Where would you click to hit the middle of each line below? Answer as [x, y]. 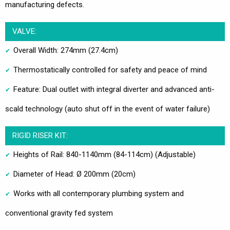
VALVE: [24, 31]
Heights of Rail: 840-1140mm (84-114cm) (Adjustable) [104, 154]
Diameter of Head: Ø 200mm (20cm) [74, 174]
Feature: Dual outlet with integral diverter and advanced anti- [114, 89]
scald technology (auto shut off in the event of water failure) [108, 109]
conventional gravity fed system [59, 213]
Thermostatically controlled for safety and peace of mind [110, 70]
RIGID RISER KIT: [40, 135]
